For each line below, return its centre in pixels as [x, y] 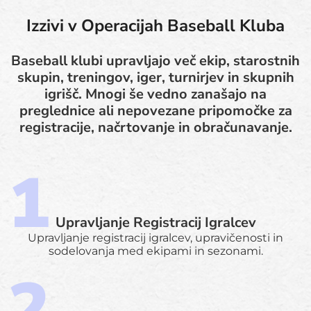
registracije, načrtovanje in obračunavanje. [155, 127]
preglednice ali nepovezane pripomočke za [155, 110]
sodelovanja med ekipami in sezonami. [155, 251]
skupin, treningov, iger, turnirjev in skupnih [155, 77]
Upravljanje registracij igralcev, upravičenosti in [155, 237]
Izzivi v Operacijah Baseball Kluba [155, 25]
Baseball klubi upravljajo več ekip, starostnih [155, 60]
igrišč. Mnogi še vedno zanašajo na [155, 94]
